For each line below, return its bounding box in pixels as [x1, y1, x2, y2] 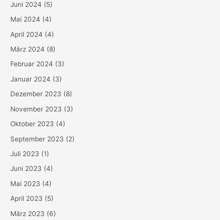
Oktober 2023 [10, 120, 55, 128]
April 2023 [10, 194, 43, 203]
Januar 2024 [10, 75, 51, 83]
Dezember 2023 [10, 90, 62, 98]
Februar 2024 [10, 60, 54, 68]
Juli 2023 [10, 149, 40, 158]
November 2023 [10, 105, 62, 113]
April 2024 [10, 30, 43, 38]
